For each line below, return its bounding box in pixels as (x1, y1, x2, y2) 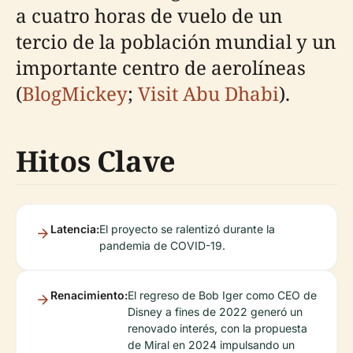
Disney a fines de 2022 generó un (128, 305, 303, 319)
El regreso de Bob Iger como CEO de (128, 288, 317, 303)
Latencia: (50, 222, 99, 236)
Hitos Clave (16, 142, 176, 181)
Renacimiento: (50, 288, 128, 303)
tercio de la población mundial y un (16, 28, 336, 55)
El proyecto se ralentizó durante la (99, 222, 275, 236)
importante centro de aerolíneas (16, 54, 306, 81)
